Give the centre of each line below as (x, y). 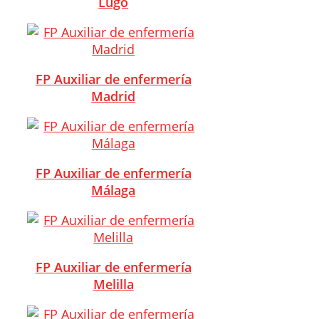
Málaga (114, 190)
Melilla (113, 284)
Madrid (114, 96)
